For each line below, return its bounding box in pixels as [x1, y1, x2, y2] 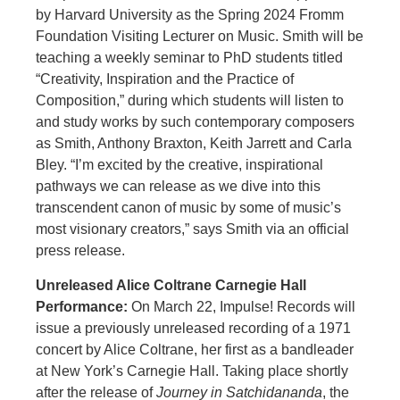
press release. [36, 243, 125, 259]
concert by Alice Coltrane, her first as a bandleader [36, 341, 354, 357]
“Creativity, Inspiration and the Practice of [36, 71, 294, 87]
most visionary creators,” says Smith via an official [36, 221, 349, 237]
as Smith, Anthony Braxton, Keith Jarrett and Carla [36, 136, 352, 152]
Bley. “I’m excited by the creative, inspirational [36, 157, 323, 173]
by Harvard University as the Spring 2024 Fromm [36, 7, 344, 23]
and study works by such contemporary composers [36, 114, 354, 130]
